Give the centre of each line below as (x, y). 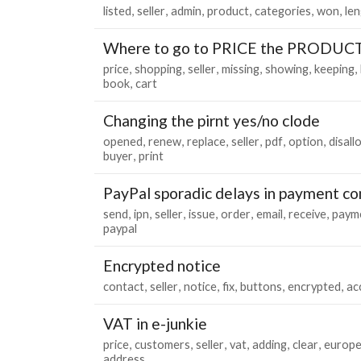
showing (287, 68)
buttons (261, 286)
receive (307, 214)
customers (162, 344)
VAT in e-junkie (155, 323)
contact (124, 286)
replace (206, 141)
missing (241, 68)
